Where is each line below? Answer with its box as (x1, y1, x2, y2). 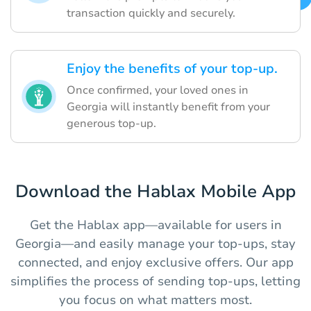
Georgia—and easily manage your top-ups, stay (15, 235, 296, 253)
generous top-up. (67, 116, 156, 132)
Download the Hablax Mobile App (15, 180, 296, 204)
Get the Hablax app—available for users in (29, 217, 282, 234)
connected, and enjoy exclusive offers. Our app (17, 254, 294, 271)
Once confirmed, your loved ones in (67, 83, 249, 99)
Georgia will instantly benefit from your (67, 99, 270, 115)
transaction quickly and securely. (67, 6, 235, 22)
